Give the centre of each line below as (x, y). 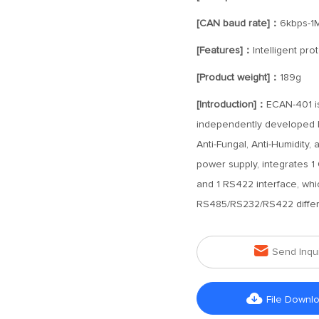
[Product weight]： (238, 78)
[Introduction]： (231, 105)
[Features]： (224, 51)
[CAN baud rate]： (238, 23)
